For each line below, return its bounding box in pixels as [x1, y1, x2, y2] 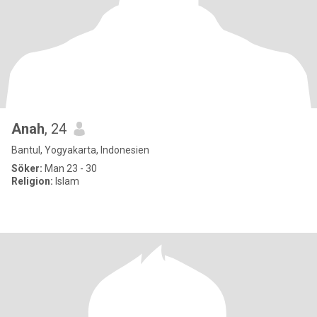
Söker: [11, 163, 42, 174]
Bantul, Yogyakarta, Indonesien [11, 144, 149, 156]
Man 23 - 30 [42, 163, 97, 174]
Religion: [11, 175, 53, 187]
